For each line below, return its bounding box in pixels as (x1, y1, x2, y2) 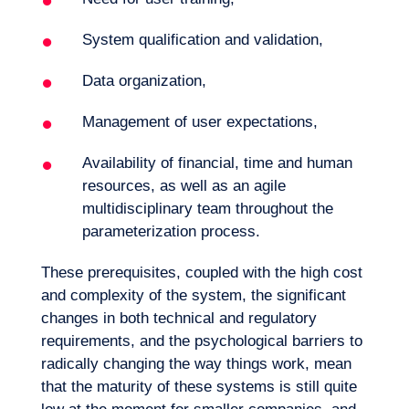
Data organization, (81, 72, 206, 89)
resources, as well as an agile (81, 177, 286, 194)
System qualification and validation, (81, 31, 323, 48)
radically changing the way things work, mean (40, 355, 351, 372)
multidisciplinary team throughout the (81, 200, 333, 217)
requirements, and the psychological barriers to (40, 332, 362, 350)
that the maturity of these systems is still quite (40, 378, 357, 395)
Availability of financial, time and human (81, 154, 352, 172)
